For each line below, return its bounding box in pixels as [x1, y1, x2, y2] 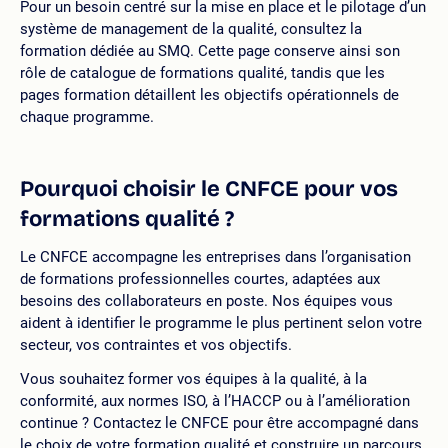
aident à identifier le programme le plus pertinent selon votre [20, 313, 422, 332]
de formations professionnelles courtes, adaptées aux [20, 269, 380, 288]
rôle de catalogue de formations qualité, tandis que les [20, 63, 385, 82]
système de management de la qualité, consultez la [20, 19, 362, 38]
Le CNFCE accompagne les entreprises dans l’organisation [20, 247, 411, 266]
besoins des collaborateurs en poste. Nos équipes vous [20, 291, 393, 310]
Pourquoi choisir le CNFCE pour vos [20, 175, 398, 202]
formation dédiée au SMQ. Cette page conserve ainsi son [20, 41, 400, 60]
